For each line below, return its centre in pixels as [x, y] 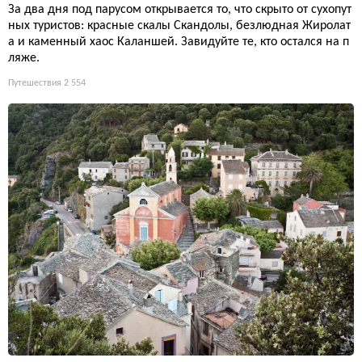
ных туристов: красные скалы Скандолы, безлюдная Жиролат [179, 26]
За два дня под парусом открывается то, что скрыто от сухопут [180, 10]
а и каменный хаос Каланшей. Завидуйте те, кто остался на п [179, 42]
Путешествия [35, 84]
